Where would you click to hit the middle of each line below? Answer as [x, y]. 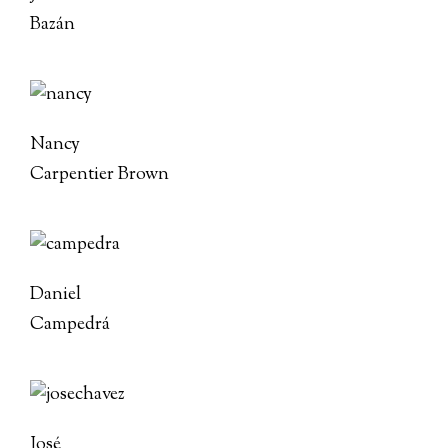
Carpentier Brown [99, 175]
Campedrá [70, 325]
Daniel [55, 295]
